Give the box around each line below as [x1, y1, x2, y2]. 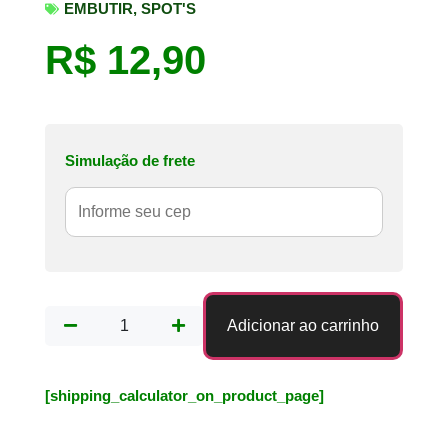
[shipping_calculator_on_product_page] [45, 386, 324, 404]
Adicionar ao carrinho [227, 316, 380, 334]
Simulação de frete [65, 152, 195, 170]
